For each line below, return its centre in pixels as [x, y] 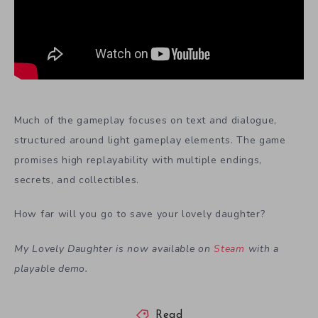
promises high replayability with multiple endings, [138, 160]
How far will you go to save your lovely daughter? [140, 214]
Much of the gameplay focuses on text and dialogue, [146, 120]
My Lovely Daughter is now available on [114, 249]
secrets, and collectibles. [77, 180]
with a [262, 249]
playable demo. [51, 269]
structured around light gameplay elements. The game [150, 140]
